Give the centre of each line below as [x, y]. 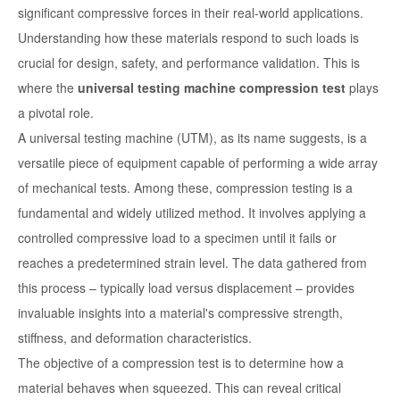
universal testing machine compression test [212, 88]
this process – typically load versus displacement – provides [186, 288]
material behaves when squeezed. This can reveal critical [179, 388]
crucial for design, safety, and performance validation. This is [189, 63]
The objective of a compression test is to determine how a [181, 363]
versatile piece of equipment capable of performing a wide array [198, 163]
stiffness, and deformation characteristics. [135, 338]
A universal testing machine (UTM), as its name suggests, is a [192, 138]
